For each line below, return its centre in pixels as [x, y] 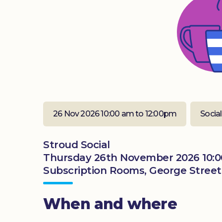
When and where [110, 204]
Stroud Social [77, 144]
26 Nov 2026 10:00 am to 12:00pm [115, 113]
